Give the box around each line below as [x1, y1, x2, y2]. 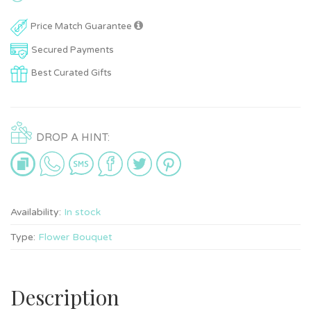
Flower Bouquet [35, 231, 112, 244]
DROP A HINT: [36, 131, 110, 144]
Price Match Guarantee [31, 21, 134, 33]
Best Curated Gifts [31, 67, 112, 79]
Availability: [10, 206, 61, 219]
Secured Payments [31, 44, 114, 56]
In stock [64, 206, 101, 219]
